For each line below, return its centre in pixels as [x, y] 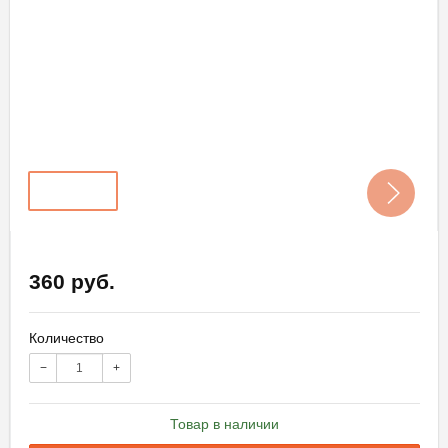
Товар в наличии [224, 423]
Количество [66, 337]
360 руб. [72, 281]
